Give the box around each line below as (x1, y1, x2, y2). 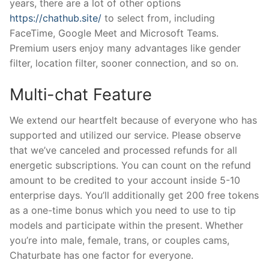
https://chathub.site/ (10, 12, 101, 25)
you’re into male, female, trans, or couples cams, (10, 234, 229, 247)
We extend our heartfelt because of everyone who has (10, 114, 257, 127)
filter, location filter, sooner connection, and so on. (10, 57, 238, 70)
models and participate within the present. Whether (10, 219, 243, 232)
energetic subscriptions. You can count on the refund (10, 159, 251, 172)
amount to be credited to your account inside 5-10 (10, 174, 240, 187)
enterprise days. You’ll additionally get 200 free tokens (10, 189, 259, 202)
